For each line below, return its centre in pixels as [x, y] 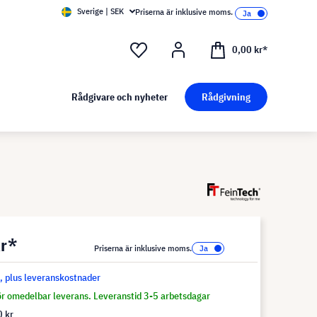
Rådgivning [226, 97]
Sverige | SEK [100, 11]
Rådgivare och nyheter [119, 97]
